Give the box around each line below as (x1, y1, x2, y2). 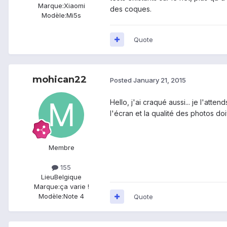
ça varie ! (59, 182, 89, 191)
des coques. (110, 4, 152, 13)
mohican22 (32, 73, 87, 85)
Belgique (54, 172, 82, 181)
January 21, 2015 (133, 76, 186, 85)
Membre (48, 143, 74, 152)
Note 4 (63, 192, 84, 200)
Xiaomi (63, 1, 85, 10)
